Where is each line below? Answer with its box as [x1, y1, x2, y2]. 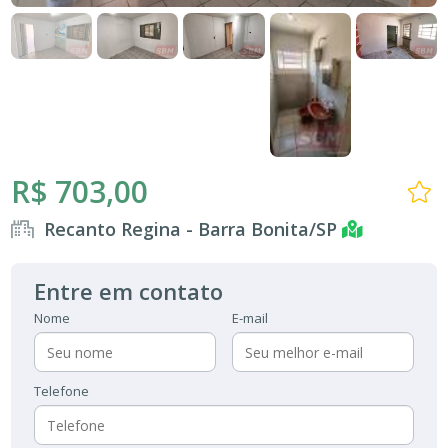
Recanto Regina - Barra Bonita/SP [44, 217, 343, 242]
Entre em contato [34, 276, 224, 307]
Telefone [34, 382, 90, 401]
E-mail [232, 309, 268, 328]
